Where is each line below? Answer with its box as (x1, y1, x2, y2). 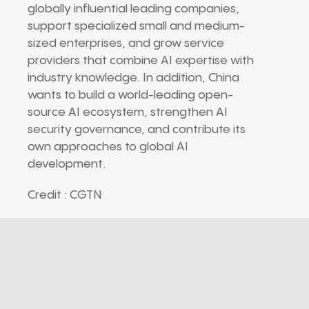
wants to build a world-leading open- (28, 88, 233, 101)
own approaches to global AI (28, 140, 188, 153)
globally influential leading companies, (28, 2, 239, 15)
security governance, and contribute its (28, 123, 246, 136)
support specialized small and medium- (28, 19, 245, 32)
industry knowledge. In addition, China (28, 71, 239, 84)
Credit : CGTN (28, 188, 102, 201)
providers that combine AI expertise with (28, 54, 254, 67)
